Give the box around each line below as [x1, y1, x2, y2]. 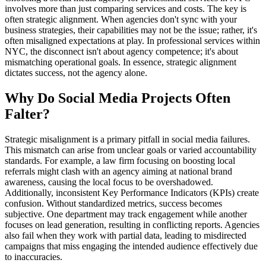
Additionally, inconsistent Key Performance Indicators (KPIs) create [5, 187, 259, 198]
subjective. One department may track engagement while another [5, 208, 247, 219]
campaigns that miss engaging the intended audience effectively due [5, 240, 258, 251]
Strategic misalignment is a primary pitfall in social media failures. [5, 134, 250, 144]
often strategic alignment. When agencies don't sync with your [5, 14, 237, 24]
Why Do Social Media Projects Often [5, 90, 230, 106]
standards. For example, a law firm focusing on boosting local [5, 155, 235, 166]
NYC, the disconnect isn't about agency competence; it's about [5, 46, 238, 56]
